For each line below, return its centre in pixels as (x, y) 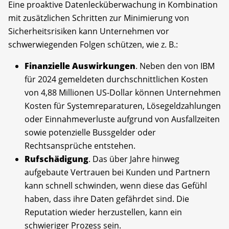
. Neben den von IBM (175, 66)
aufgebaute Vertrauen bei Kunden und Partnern (117, 172)
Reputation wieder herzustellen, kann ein (103, 212)
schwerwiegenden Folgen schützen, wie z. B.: (93, 44)
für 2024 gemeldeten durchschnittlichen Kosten (116, 79)
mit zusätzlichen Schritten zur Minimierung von (99, 18)
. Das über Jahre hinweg (134, 159)
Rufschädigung (56, 159)
